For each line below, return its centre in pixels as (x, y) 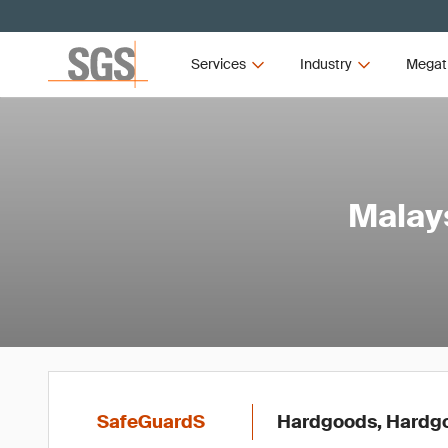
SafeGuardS (151, 422)
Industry (325, 64)
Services (219, 64)
